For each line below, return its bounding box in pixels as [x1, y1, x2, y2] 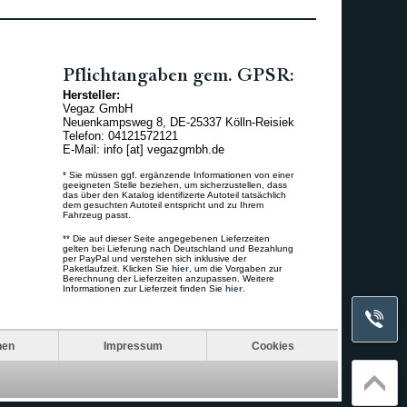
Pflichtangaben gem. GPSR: [63, 64, 295, 87]
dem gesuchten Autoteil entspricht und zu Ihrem [63, 199, 264, 210]
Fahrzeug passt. [63, 209, 132, 220]
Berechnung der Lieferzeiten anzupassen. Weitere [63, 273, 275, 283]
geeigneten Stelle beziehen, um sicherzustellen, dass [63, 179, 288, 190]
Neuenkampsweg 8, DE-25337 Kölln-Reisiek [63, 114, 295, 129]
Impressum [103, 339, 163, 352]
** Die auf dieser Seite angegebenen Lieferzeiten [63, 233, 271, 243]
